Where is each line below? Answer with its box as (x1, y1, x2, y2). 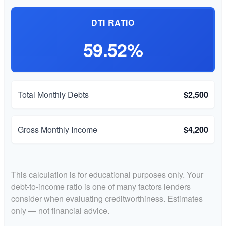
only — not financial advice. (11, 205, 109, 216)
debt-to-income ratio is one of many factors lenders (11, 181, 191, 192)
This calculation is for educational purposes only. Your (11, 168, 203, 180)
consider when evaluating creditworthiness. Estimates (11, 193, 203, 204)
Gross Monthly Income (18, 124, 97, 135)
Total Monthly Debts (18, 89, 89, 100)
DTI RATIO (91, 17, 135, 28)
